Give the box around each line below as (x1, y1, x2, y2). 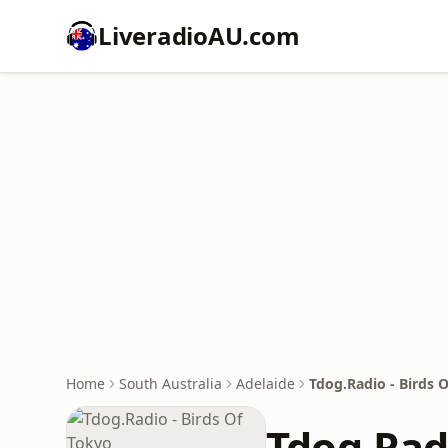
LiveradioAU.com (98, 19, 300, 52)
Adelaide (236, 374, 295, 393)
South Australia (119, 374, 222, 393)
